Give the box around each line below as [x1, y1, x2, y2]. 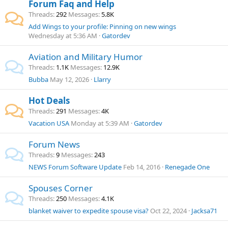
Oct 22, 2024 [150, 206, 187, 215]
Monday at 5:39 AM [71, 119, 129, 128]
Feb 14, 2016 [123, 162, 160, 172]
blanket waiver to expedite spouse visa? [28, 206, 149, 215]
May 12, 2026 [50, 75, 89, 84]
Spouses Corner [28, 182, 93, 194]
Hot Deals [28, 95, 70, 106]
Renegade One [165, 162, 210, 172]
